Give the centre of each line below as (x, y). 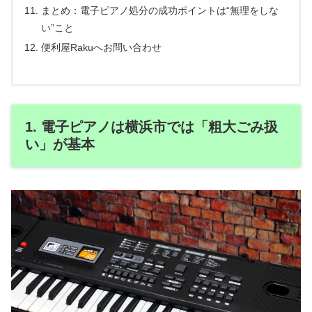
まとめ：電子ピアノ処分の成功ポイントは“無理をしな (160, 11)
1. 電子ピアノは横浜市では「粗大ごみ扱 (151, 127)
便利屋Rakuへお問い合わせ (102, 48)
